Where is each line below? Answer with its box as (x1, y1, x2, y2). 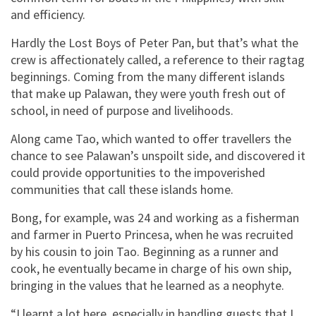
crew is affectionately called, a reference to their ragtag (11, 51, 305, 68)
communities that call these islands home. (11, 181, 236, 197)
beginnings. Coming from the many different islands (11, 68, 285, 85)
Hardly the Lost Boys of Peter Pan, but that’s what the (11, 34, 298, 51)
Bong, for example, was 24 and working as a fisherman (11, 209, 299, 226)
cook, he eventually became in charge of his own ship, (11, 260, 291, 276)
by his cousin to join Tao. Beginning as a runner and (11, 243, 279, 260)
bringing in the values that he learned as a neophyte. (11, 276, 287, 293)
